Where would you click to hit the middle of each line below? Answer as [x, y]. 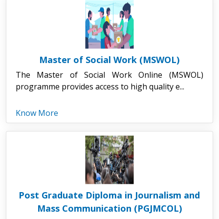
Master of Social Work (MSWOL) [109, 59]
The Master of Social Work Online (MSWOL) [109, 75]
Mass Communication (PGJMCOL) [109, 208]
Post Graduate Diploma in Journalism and [109, 195]
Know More [37, 113]
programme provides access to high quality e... [100, 86]
